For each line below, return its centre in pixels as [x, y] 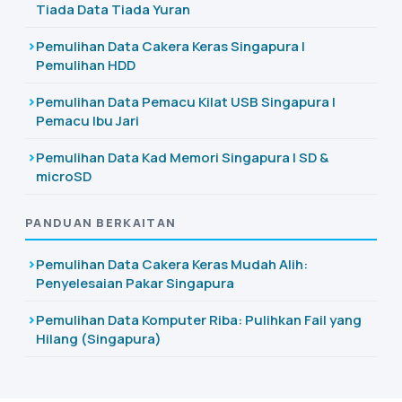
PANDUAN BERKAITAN [101, 223]
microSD [64, 176]
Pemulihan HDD [86, 65]
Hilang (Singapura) [99, 339]
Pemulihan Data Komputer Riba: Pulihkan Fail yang [199, 320]
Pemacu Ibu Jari [87, 121]
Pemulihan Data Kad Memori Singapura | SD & [182, 157]
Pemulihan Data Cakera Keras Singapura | [170, 46]
